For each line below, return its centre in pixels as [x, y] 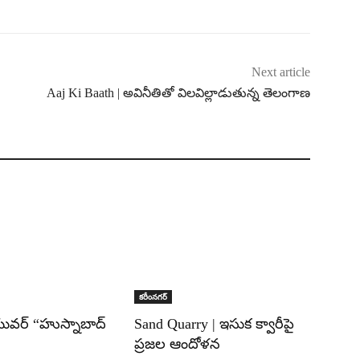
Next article [280, 72]
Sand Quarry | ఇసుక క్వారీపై [215, 323]
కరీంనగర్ [153, 296]
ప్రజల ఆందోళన [178, 344]
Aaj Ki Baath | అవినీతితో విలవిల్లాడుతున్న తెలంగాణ [178, 92]
